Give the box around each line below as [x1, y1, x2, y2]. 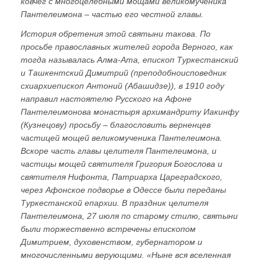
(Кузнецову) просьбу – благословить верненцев [21, 120, 211, 130]
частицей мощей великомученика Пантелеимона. [21, 133, 222, 143]
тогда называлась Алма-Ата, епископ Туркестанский [21, 55, 238, 65]
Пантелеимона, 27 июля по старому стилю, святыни [21, 211, 238, 221]
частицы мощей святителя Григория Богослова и [21, 159, 222, 169]
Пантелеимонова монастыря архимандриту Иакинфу [21, 107, 239, 117]
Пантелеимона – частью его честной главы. [21, 9, 203, 20]
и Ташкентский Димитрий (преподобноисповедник [21, 68, 227, 78]
